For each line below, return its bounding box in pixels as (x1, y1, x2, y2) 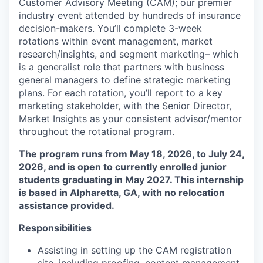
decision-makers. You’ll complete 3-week (19, 22, 202, 34)
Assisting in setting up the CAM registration (38, 244, 231, 256)
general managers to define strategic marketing (19, 74, 231, 86)
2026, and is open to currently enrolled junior (19, 161, 227, 173)
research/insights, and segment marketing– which (19, 48, 238, 60)
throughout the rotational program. (19, 126, 174, 137)
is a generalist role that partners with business (19, 61, 224, 73)
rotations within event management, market (19, 35, 213, 47)
